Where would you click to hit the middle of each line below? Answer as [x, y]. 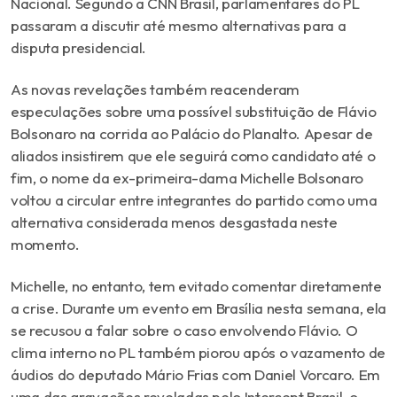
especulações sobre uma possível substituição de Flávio [194, 111]
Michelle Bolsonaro [302, 177]
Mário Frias [182, 374]
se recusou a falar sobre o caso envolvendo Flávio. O [184, 330]
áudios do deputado [78, 374]
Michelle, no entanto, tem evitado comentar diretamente [196, 285]
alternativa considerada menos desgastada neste [174, 222]
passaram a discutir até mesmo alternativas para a [179, 25]
